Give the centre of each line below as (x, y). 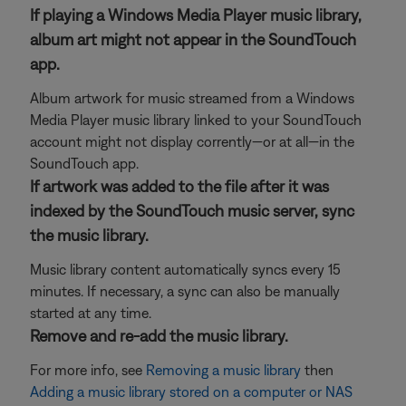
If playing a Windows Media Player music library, (196, 15)
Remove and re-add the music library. (159, 336)
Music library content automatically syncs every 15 (185, 269)
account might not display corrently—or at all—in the (192, 141)
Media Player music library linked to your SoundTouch (196, 120)
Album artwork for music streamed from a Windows (192, 98)
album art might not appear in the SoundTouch (193, 39)
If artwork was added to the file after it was (179, 186)
